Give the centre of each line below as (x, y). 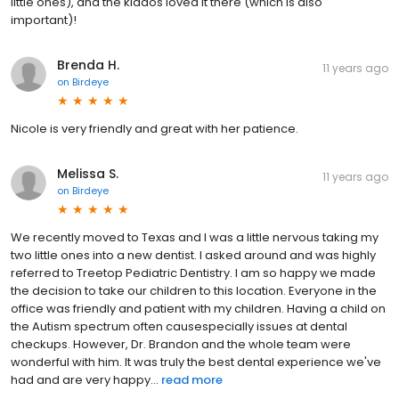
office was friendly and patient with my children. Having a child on (198, 308)
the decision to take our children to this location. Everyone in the (194, 290)
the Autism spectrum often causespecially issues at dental (179, 326)
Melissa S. (88, 173)
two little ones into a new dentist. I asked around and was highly (193, 255)
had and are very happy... (85, 379)
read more (192, 379)
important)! (44, 20)
